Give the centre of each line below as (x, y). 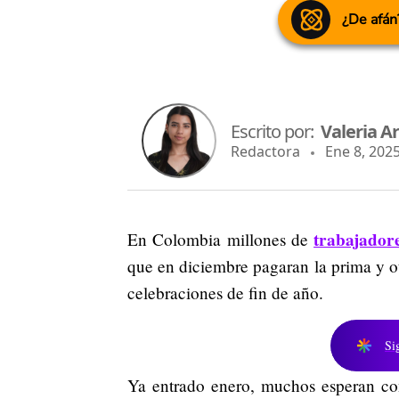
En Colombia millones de (221, 240)
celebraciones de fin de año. (225, 293)
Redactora (265, 151)
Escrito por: (276, 131)
